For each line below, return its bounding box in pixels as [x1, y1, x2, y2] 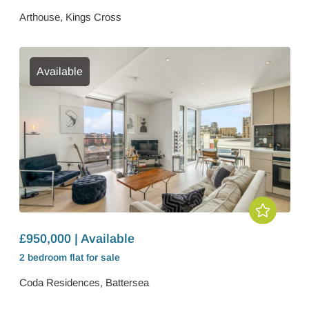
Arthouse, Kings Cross [19, 11, 121, 23]
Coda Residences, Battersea [19, 277, 149, 288]
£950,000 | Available [19, 232, 134, 246]
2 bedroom [19, 252, 70, 263]
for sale [86, 252, 120, 263]
